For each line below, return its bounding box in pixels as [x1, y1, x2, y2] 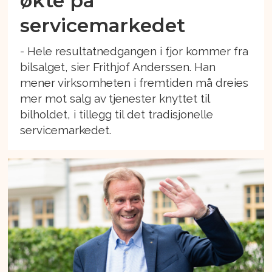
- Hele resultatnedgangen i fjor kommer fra [20, 44, 249, 58]
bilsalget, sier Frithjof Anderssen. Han [20, 60, 216, 74]
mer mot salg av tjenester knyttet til [20, 92, 210, 106]
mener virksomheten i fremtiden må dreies [20, 76, 249, 90]
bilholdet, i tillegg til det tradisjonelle [20, 107, 214, 121]
